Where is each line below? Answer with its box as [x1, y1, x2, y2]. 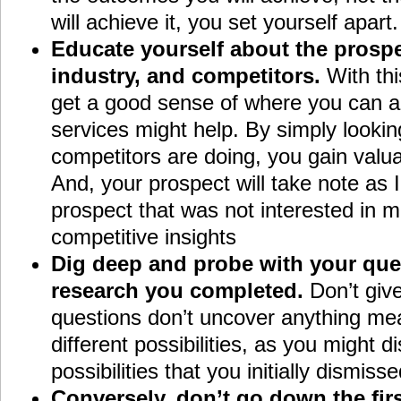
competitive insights [50, 225, 236, 250]
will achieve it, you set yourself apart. [50, 10, 398, 35]
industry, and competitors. [50, 64, 327, 89]
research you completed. [50, 278, 310, 303]
